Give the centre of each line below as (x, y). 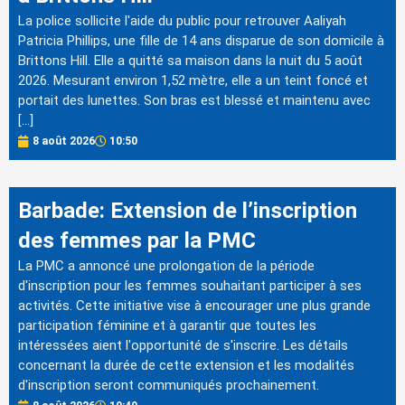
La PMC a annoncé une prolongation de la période (166, 266)
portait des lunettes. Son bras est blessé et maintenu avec (194, 100)
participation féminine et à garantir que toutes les (167, 326)
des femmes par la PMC (137, 241)
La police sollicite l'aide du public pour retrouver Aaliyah (182, 20)
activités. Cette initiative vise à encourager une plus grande (194, 306)
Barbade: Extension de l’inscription (188, 211)
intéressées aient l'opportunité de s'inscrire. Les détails (183, 346)
